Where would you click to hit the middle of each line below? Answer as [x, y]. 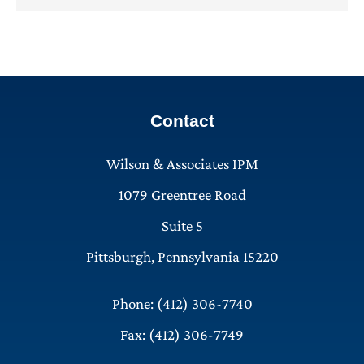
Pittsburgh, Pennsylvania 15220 [182, 257]
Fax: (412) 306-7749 [182, 335]
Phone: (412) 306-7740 [182, 304]
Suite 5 [182, 226]
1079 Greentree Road [182, 195]
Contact [182, 121]
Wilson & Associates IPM [182, 164]
